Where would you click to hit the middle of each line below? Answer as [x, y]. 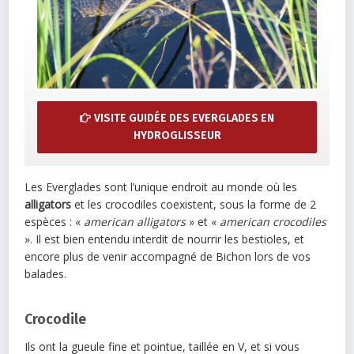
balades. [46, 273]
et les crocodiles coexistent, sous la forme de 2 [194, 204]
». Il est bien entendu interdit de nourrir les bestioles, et [165, 239]
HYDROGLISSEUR [177, 135]
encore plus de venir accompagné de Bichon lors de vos [168, 256]
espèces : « [55, 221]
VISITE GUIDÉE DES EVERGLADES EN [184, 118]
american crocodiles [273, 221]
